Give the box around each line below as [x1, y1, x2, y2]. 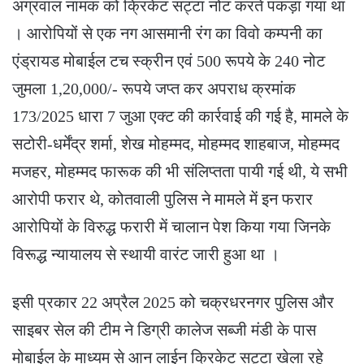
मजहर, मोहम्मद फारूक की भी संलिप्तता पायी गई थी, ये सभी [12, 162, 348, 180]
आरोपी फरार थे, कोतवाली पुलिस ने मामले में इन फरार [12, 189, 313, 208]
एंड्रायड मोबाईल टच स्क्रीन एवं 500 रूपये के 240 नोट [12, 51, 325, 70]
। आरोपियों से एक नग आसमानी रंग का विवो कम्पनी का [12, 24, 323, 42]
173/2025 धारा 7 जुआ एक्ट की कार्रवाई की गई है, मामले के [12, 106, 349, 125]
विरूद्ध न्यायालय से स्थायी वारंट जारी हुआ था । [12, 245, 279, 263]
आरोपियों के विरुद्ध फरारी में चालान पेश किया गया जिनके [12, 217, 331, 236]
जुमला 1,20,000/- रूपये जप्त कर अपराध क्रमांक [12, 79, 296, 97]
